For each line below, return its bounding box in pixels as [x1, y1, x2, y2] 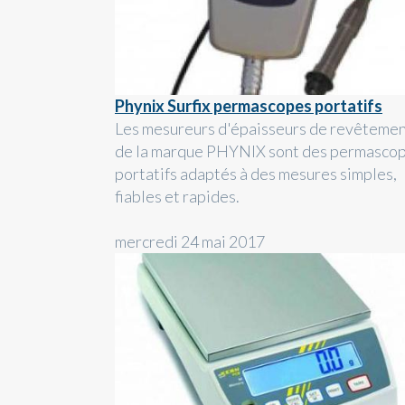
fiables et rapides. [115, 186, 240, 207]
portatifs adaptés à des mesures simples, [115, 164, 397, 184]
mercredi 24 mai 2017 [115, 231, 265, 252]
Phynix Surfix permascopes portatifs [115, 96, 382, 117]
